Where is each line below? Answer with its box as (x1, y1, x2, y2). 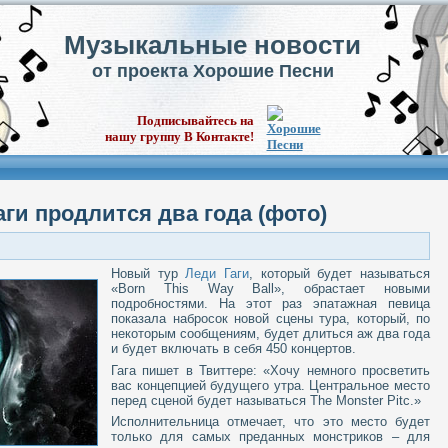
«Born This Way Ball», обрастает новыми (111, 281, 430, 297)
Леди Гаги (185, 266, 250, 282)
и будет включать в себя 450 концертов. (111, 341, 356, 357)
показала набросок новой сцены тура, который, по (111, 311, 430, 327)
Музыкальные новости (64, 30, 361, 60)
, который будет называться (249, 266, 431, 282)
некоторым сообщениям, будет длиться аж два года (111, 326, 430, 342)
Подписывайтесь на (136, 113, 254, 128)
